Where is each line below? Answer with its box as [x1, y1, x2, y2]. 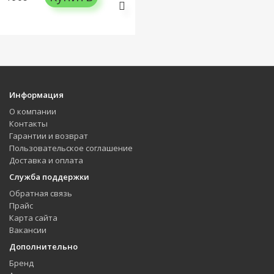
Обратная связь [9, 188, 72, 199]
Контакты [9, 118, 48, 129]
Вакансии [9, 224, 46, 235]
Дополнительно [9, 241, 78, 252]
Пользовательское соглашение [9, 143, 133, 154]
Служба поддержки [9, 171, 89, 182]
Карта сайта [9, 212, 57, 223]
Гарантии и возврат [9, 130, 88, 141]
